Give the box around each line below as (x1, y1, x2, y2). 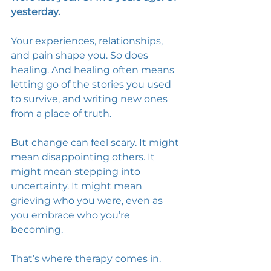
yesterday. (11, 6, 60, 18)
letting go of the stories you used (11, 79, 174, 90)
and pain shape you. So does (11, 50, 151, 61)
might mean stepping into (11, 166, 143, 177)
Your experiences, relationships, (11, 35, 165, 47)
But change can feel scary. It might (11, 137, 181, 148)
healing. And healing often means (11, 64, 177, 76)
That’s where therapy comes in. (11, 253, 163, 264)
